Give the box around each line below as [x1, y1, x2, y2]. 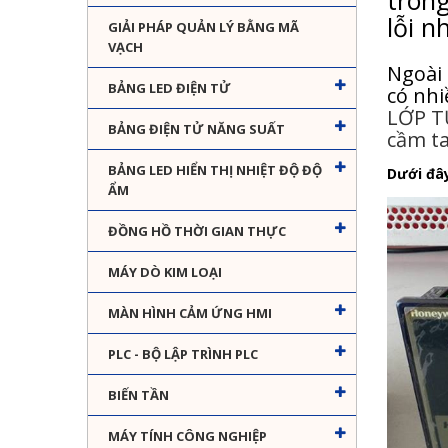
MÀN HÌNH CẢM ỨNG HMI [108, 304, 272, 323]
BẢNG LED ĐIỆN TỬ [108, 79, 231, 98]
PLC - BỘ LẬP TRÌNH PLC [108, 345, 258, 364]
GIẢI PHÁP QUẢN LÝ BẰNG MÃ [108, 18, 299, 37]
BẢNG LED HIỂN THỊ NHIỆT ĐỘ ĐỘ [108, 161, 322, 180]
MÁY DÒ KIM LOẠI [108, 263, 222, 282]
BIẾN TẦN [108, 386, 169, 405]
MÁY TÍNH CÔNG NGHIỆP [108, 427, 267, 446]
